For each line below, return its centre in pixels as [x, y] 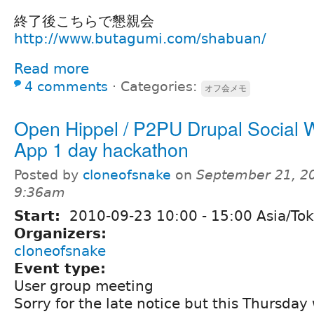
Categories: [161, 86]
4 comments [66, 86]
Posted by [48, 175]
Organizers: [63, 233]
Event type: [62, 268]
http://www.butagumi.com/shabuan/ [140, 38]
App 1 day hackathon [101, 149]
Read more [52, 68]
